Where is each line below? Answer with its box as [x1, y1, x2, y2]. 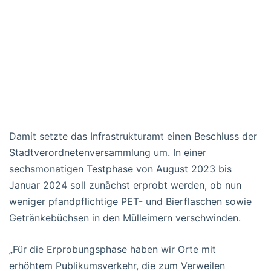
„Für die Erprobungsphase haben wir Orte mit [9, 243, 216, 255]
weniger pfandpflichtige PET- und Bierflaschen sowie [9, 195, 252, 207]
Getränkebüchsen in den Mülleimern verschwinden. [9, 211, 241, 224]
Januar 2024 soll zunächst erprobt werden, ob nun [9, 178, 241, 191]
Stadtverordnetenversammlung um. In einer [9, 146, 206, 158]
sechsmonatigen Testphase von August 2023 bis [9, 162, 232, 175]
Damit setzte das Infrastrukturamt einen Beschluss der [9, 129, 257, 142]
